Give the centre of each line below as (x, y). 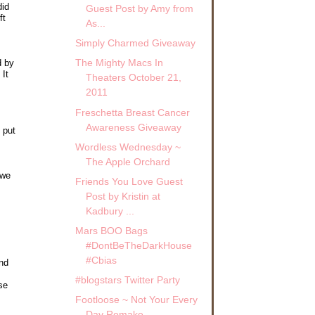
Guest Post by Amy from (139, 9)
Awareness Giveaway (133, 127)
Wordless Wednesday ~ (128, 147)
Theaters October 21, (133, 78)
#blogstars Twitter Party (127, 280)
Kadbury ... (110, 211)
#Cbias (101, 260)
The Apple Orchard (128, 161)
